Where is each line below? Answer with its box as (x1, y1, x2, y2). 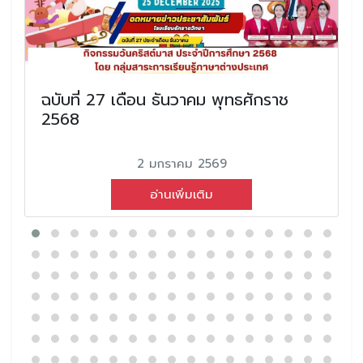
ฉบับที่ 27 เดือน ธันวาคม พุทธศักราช (41, 87, 288, 112)
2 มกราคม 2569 (136, 154, 227, 173)
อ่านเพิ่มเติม (150, 185, 213, 203)
